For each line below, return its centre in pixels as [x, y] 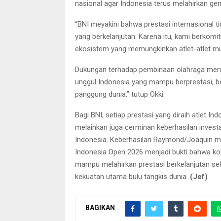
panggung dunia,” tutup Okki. [120, 94]
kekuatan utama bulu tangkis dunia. [132, 176]
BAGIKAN [100, 208]
